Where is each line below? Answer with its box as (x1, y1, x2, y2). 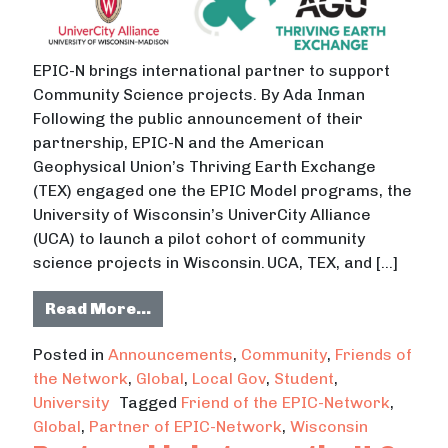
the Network (33, 368, 129, 388)
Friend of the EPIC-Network (181, 392, 391, 412)
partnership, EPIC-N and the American (33, 132, 325, 152)
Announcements (108, 344, 234, 364)
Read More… (45, 298, 152, 318)
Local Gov (192, 368, 267, 388)
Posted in (33, 344, 109, 364)
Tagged (119, 392, 182, 412)
